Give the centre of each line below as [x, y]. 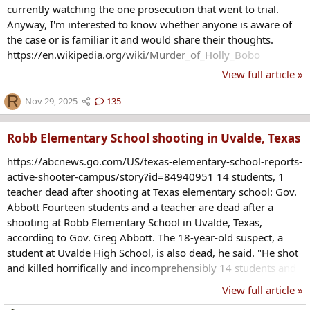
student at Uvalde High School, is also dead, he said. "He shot [153, 252]
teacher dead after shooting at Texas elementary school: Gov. [152, 191]
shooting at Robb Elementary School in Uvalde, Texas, [135, 222]
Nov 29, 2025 [51, 101]
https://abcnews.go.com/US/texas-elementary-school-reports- [155, 161]
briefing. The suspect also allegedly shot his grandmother [144, 298]
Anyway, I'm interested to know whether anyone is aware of [149, 24]
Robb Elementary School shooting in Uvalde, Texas [154, 138]
